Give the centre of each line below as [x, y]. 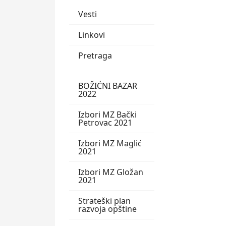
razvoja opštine [107, 209]
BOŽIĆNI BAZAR [108, 86]
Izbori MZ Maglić [110, 144]
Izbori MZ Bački [107, 115]
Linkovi [92, 35]
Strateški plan [104, 201]
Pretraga [95, 56]
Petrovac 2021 [105, 123]
